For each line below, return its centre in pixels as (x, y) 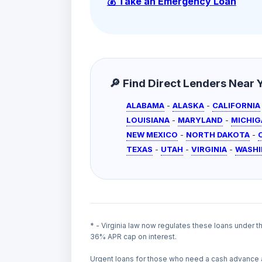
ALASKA (189, 106)
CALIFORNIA (237, 106)
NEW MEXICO (152, 135)
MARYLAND (201, 120)
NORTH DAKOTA (218, 135)
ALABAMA (146, 106)
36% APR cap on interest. (133, 237)
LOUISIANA (148, 120)
